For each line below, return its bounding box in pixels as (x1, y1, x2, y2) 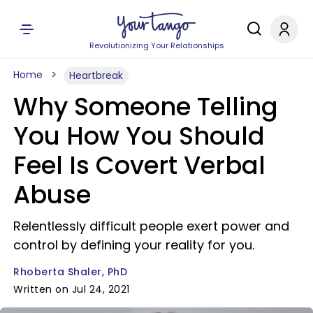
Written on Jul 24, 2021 (13, 282, 130, 296)
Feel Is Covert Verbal (13, 148, 265, 182)
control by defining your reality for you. (13, 236, 254, 254)
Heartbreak (69, 68, 123, 82)
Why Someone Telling (13, 89, 278, 124)
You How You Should (13, 119, 265, 153)
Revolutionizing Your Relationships (89, 40, 224, 51)
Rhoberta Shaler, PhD (13, 265, 127, 279)
